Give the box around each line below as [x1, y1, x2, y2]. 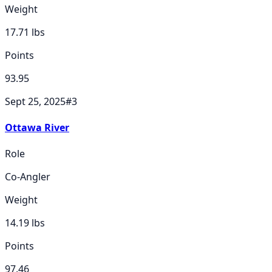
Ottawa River [5, 120, 69, 134]
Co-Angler [5, 170, 50, 184]
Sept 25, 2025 [5, 94, 66, 108]
